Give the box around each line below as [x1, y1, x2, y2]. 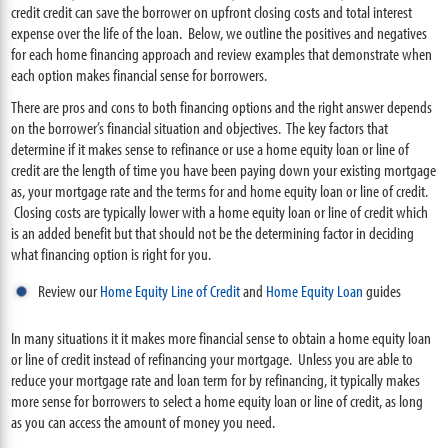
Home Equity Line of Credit [100, 280, 241, 301]
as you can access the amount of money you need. [11, 411, 276, 432]
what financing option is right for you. [11, 243, 212, 264]
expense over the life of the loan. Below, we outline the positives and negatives [11, 22, 428, 43]
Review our [38, 280, 101, 301]
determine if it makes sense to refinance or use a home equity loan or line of [11, 138, 410, 159]
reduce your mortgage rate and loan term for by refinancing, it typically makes [11, 369, 421, 390]
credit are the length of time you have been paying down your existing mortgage [11, 159, 437, 180]
